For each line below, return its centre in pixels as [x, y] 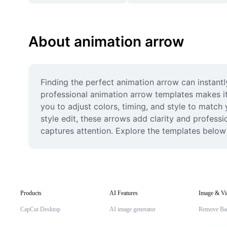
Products [31, 193]
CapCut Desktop [40, 209]
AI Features [124, 193]
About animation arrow [106, 42]
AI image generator [133, 209]
